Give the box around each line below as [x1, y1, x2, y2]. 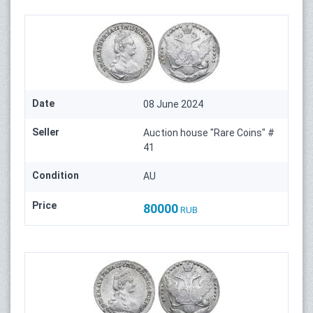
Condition [32, 170, 79, 182]
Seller [32, 126, 59, 138]
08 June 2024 [143, 99, 204, 110]
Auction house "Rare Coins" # [143, 127, 275, 139]
